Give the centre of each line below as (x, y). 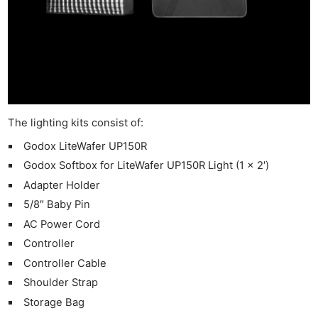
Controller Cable (65, 263)
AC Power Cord (62, 224)
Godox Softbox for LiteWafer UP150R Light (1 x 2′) (146, 166)
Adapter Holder (62, 185)
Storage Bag (54, 303)
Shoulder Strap (61, 283)
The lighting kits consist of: (76, 122)
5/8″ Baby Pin (57, 205)
